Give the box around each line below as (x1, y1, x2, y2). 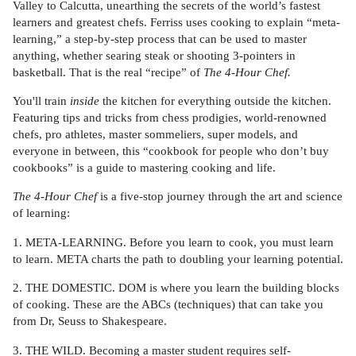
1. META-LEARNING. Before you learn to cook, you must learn (13, 234, 334, 249)
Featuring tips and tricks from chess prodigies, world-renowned (13, 110, 327, 124)
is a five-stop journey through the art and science (97, 189, 342, 203)
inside (70, 93, 99, 107)
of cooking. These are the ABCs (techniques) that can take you (13, 297, 323, 311)
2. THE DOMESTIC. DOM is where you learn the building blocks (13, 281, 339, 295)
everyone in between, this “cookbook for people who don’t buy (13, 143, 329, 157)
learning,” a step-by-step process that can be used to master (13, 31, 307, 45)
